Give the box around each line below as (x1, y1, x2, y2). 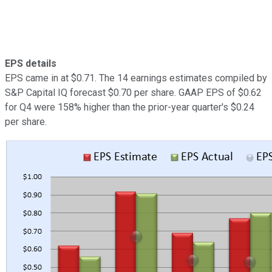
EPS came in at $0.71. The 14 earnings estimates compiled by (5, 72, 267, 84)
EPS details (5, 57, 56, 69)
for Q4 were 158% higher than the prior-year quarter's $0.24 (5, 101, 254, 113)
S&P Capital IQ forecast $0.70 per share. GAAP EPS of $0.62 (5, 86, 262, 98)
